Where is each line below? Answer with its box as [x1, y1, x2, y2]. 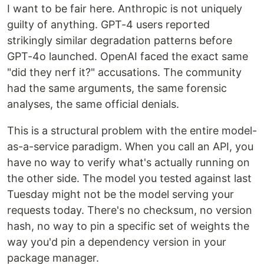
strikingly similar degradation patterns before [7, 34, 232, 47]
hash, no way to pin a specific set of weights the [7, 220, 249, 233]
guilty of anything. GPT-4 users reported [7, 18, 210, 31]
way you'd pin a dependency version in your [7, 236, 226, 249]
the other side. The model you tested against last [7, 172, 252, 185]
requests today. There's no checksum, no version [7, 204, 252, 217]
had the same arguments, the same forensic [7, 82, 227, 95]
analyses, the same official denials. [7, 98, 179, 111]
